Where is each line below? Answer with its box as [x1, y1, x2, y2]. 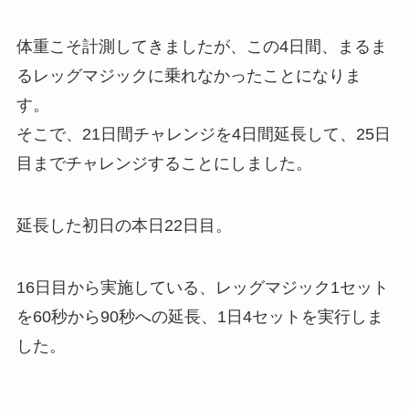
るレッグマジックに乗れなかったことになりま [16, 67, 362, 86]
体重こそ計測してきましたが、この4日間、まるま [16, 37, 387, 57]
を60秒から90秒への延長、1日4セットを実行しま [16, 307, 383, 326]
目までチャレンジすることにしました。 [16, 154, 312, 173]
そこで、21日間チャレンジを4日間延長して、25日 [16, 125, 391, 144]
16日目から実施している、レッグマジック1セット [16, 278, 389, 297]
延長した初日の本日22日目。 [16, 216, 232, 236]
